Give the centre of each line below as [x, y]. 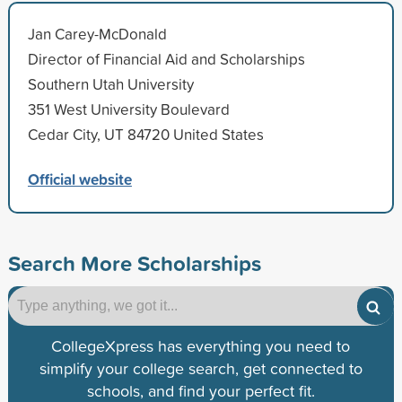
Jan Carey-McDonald [97, 33]
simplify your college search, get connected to [201, 368]
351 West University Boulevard [128, 109]
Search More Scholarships [134, 262]
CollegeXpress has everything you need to [201, 345]
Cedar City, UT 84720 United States [145, 134]
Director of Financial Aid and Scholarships [166, 58]
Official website [79, 179]
